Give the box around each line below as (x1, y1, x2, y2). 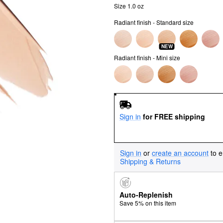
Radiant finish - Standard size (114, 18, 194, 26)
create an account (152, 147, 209, 158)
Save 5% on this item (119, 199, 176, 208)
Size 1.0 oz (114, 1, 144, 10)
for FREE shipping (142, 111, 205, 121)
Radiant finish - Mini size (114, 53, 180, 62)
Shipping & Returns (120, 156, 181, 166)
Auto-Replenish (119, 190, 173, 200)
